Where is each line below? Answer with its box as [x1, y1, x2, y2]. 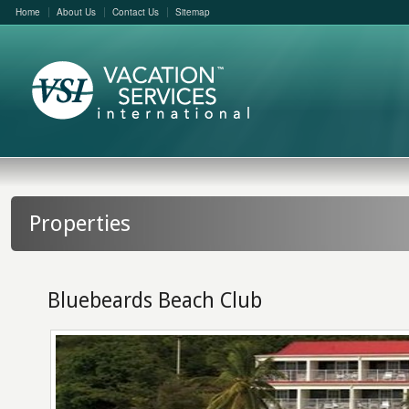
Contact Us [111, 5, 159, 18]
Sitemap [174, 5, 210, 18]
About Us [56, 5, 96, 18]
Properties [28, 211, 131, 236]
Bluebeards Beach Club [47, 288, 262, 312]
